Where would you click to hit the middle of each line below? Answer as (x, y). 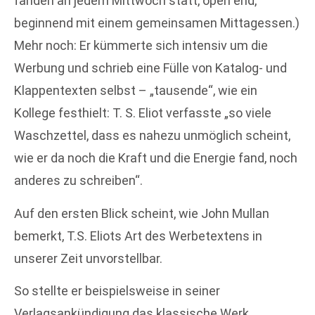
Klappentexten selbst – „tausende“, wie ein (136, 91)
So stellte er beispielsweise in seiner (117, 291)
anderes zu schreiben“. (78, 181)
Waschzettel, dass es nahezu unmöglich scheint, (152, 136)
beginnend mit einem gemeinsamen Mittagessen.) (157, 23)
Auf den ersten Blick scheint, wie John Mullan (142, 213)
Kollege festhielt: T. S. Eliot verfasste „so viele (143, 113)
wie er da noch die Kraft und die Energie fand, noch (156, 158)
